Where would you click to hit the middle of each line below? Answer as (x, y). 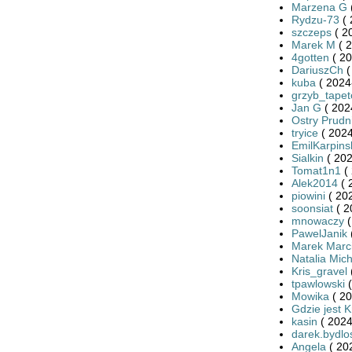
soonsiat (312, 208)
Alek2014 (314, 183)
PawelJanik (319, 233)
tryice (304, 132)
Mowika (310, 296)
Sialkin (307, 158)
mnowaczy (317, 220)
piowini (308, 195)
